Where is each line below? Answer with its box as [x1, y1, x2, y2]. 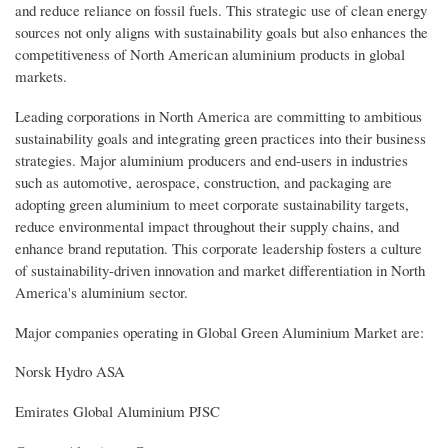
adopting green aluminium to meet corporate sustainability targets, [15, 193, 409, 214]
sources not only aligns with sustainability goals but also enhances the [15, 21, 428, 42]
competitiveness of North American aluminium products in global [15, 43, 405, 64]
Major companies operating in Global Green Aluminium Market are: [15, 321, 424, 342]
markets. [15, 65, 67, 86]
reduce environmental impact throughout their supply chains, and [15, 215, 399, 236]
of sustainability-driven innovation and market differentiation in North [15, 259, 425, 280]
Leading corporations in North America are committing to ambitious [15, 105, 422, 126]
